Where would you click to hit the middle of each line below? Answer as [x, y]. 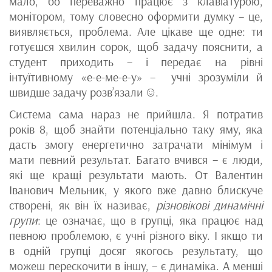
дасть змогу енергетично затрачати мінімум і [136, 145]
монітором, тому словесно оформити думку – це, [136, 17]
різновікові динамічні [209, 206]
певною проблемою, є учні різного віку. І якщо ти [136, 236]
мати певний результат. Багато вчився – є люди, [136, 160]
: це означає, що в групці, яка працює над [150, 221]
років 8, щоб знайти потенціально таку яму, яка [136, 130]
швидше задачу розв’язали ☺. [84, 93]
